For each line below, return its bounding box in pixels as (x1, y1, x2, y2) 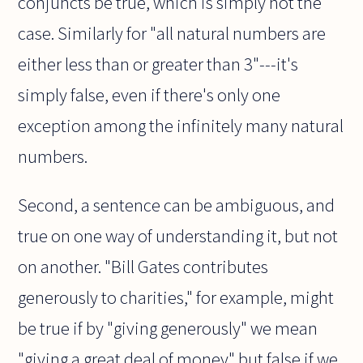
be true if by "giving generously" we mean (18, 316, 318, 340)
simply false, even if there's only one (18, 83, 281, 106)
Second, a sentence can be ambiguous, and (18, 193, 335, 216)
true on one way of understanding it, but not (18, 224, 339, 247)
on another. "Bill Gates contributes (18, 254, 269, 278)
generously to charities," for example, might (18, 285, 335, 309)
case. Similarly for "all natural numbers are (18, 21, 327, 45)
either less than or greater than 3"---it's (18, 52, 299, 75)
